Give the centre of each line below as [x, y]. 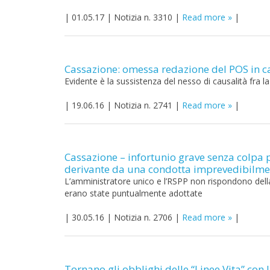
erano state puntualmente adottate [133, 193]
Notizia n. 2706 [143, 217]
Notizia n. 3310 [143, 17]
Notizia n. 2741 [143, 105]
